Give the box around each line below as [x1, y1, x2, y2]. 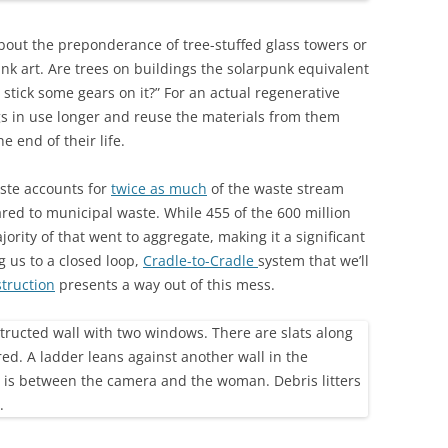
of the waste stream [207, 179, 344, 199]
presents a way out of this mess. [55, 275, 275, 295]
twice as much [111, 179, 207, 199]
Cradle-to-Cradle [143, 251, 258, 271]
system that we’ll [258, 251, 369, 271]
